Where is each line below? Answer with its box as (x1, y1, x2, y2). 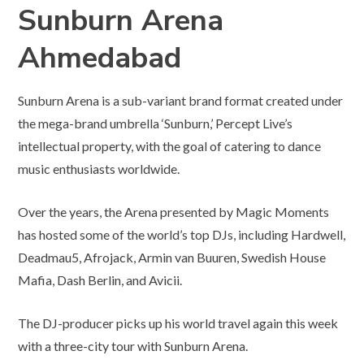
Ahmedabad (18, 38, 182, 78)
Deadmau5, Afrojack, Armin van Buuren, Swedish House (18, 249, 327, 265)
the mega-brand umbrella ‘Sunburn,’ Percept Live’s (18, 115, 293, 131)
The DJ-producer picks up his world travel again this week (18, 315, 339, 331)
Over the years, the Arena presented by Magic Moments (18, 204, 330, 219)
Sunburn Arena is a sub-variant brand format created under (18, 93, 344, 108)
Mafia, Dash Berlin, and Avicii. (18, 272, 183, 288)
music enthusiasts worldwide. (18, 161, 180, 176)
